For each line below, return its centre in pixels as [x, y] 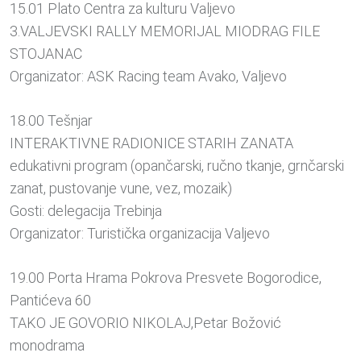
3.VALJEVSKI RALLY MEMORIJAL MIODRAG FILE [165, 31]
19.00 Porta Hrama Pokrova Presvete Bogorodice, [166, 278]
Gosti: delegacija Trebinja [86, 211]
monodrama [47, 346]
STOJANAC [46, 54]
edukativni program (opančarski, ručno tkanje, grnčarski [177, 166]
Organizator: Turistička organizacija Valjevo [140, 234]
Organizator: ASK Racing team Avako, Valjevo [148, 77]
